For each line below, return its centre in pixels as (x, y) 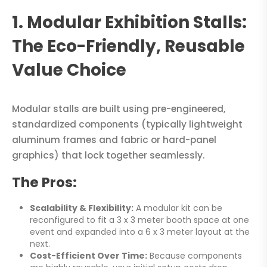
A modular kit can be (178, 208)
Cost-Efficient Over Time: (88, 255)
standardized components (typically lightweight (127, 125)
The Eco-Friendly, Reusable (128, 46)
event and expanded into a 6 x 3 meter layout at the (139, 232)
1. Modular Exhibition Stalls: (129, 23)
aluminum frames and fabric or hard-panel (114, 140)
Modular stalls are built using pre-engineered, (119, 109)
